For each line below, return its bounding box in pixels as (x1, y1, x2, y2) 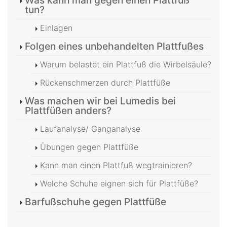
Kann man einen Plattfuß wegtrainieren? (40, 160, 192, 170)
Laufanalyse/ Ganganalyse (40, 123, 140, 134)
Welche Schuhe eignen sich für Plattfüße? (40, 178, 198, 188)
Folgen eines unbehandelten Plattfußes (25, 40, 204, 52)
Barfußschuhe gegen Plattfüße (25, 195, 166, 208)
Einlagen (40, 22, 72, 33)
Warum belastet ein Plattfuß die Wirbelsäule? (40, 59, 211, 69)
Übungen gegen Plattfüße (40, 141, 138, 152)
